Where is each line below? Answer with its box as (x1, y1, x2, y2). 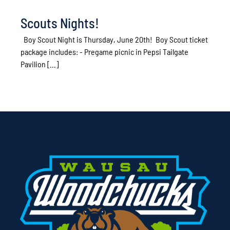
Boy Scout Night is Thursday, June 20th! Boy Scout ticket (21, 34, 208, 45)
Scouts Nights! (21, 15, 99, 31)
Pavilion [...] (21, 59, 59, 69)
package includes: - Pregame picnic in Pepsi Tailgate (21, 47, 188, 57)
